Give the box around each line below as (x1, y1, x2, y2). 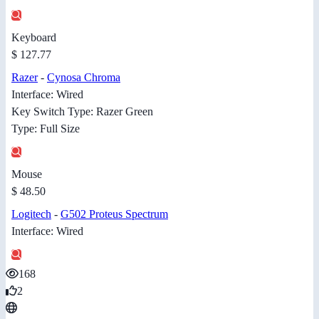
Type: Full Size (11, 122, 80, 135)
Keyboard (11, 31, 56, 44)
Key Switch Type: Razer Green (11, 105, 153, 118)
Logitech (11, 208, 51, 221)
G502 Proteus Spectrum (61, 208, 168, 221)
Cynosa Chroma (47, 71, 120, 84)
